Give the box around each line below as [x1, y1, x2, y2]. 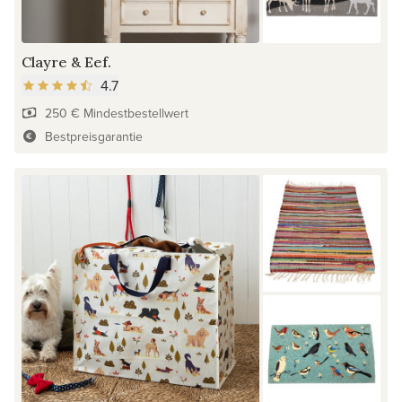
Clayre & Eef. [22, 52, 111, 71]
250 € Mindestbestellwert [44, 103, 188, 122]
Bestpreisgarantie [44, 127, 143, 145]
